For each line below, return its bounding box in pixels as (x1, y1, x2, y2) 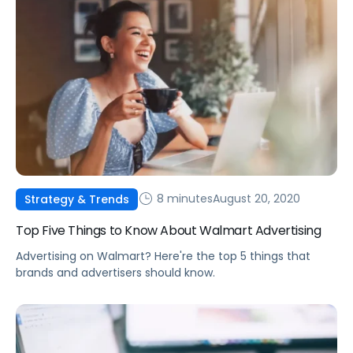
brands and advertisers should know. (16, 264, 215, 281)
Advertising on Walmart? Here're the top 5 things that (16, 247, 310, 264)
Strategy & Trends (24, 191, 129, 207)
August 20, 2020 (213, 191, 300, 207)
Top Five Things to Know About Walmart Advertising (16, 221, 321, 240)
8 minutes (154, 191, 213, 207)
